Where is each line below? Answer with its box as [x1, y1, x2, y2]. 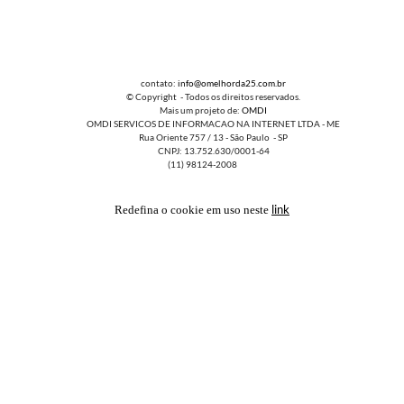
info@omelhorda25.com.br [177, 77, 286, 88]
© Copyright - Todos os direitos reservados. [104, 90, 300, 102]
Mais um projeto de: [137, 104, 242, 115]
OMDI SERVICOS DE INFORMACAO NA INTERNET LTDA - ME [64, 117, 340, 129]
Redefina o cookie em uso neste [115, 203, 271, 217]
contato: [118, 77, 178, 88]
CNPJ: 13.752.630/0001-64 [134, 144, 270, 156]
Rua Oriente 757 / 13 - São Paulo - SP [116, 131, 288, 142]
